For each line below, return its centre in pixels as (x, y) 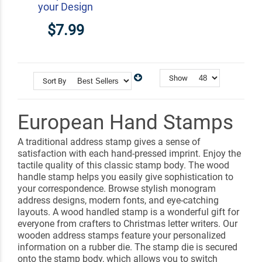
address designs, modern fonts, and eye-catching (118, 200)
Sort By (54, 81)
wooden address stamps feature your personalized (122, 235)
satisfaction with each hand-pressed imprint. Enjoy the (129, 153)
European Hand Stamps (125, 122)
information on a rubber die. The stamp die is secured (127, 247)
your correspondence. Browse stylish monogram (117, 188)
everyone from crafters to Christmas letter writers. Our (127, 223)
